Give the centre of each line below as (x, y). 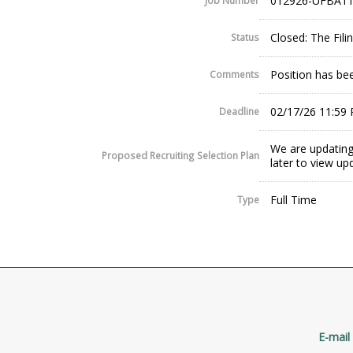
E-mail (334, 337)
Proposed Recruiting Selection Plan (180, 156)
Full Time (294, 200)
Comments (234, 74)
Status (245, 37)
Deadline (239, 111)
